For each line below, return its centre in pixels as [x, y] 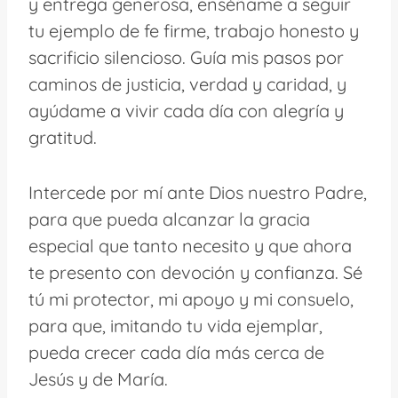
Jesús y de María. [98, 378]
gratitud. [63, 137]
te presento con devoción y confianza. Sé [195, 272]
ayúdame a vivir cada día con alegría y [186, 110]
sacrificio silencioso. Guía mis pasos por [186, 57]
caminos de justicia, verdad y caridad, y [187, 84]
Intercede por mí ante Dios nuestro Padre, [198, 192]
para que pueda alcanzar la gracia [169, 219]
